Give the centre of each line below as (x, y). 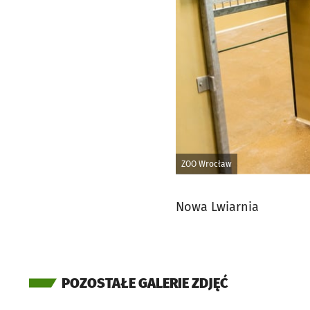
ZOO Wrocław (207, 164)
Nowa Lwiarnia (217, 207)
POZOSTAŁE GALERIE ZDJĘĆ (145, 283)
